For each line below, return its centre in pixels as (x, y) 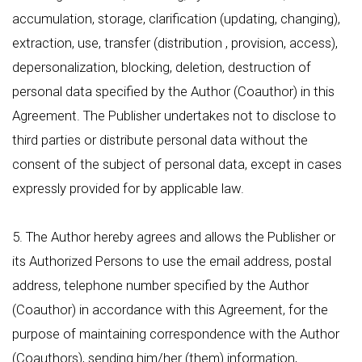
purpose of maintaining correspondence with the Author (176, 334)
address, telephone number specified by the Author (160, 285)
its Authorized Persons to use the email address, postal (172, 261)
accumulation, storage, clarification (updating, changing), (176, 19)
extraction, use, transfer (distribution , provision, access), (175, 43)
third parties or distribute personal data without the (160, 140)
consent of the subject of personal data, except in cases (177, 164)
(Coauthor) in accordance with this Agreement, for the (170, 309)
